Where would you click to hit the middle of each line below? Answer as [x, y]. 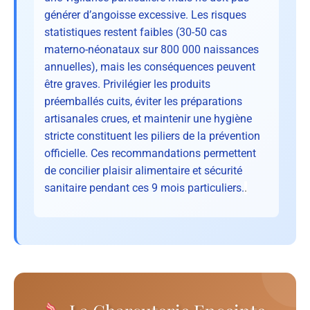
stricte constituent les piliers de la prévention [152, 136]
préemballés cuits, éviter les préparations [143, 101]
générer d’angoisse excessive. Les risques [145, 15]
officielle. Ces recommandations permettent [150, 153]
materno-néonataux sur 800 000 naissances [152, 49]
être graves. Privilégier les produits [127, 84]
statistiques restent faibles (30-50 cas [136, 32]
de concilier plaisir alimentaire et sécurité [143, 170]
